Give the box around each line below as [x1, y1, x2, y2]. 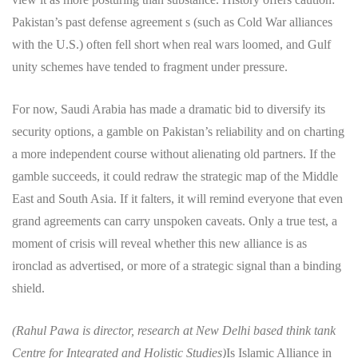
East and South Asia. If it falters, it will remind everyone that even [12, 191, 343, 205]
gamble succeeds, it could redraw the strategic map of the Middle [12, 169, 338, 183]
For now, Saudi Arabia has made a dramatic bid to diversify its [12, 101, 325, 116]
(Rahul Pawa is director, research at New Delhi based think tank [12, 323, 336, 337]
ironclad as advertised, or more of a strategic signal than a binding [12, 258, 341, 272]
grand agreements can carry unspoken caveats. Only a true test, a [12, 213, 337, 228]
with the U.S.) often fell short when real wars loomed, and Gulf [12, 37, 331, 51]
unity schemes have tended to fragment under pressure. [12, 59, 288, 74]
